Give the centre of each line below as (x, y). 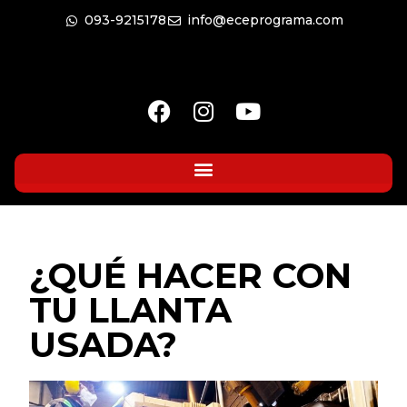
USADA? (104, 345)
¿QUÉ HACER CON (191, 276)
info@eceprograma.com (265, 20)
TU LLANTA (131, 310)
